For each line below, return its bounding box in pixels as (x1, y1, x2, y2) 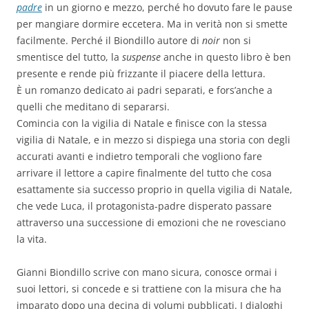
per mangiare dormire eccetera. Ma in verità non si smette (17, 17, 288, 31)
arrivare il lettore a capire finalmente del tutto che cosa (17, 166, 272, 180)
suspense (122, 50, 161, 64)
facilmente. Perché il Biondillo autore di (17, 34, 202, 48)
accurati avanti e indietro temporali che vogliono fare (17, 150, 262, 163)
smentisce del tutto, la (17, 50, 122, 64)
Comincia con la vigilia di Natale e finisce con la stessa (17, 117, 267, 130)
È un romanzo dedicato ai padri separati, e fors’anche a (17, 83, 272, 97)
